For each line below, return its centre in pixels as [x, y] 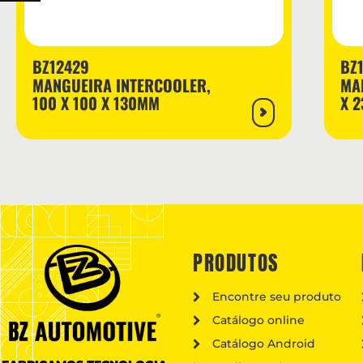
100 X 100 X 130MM [96, 102]
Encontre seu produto [276, 297]
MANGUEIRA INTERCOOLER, [122, 85]
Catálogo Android [263, 344]
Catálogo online [258, 320]
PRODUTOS [236, 263]
